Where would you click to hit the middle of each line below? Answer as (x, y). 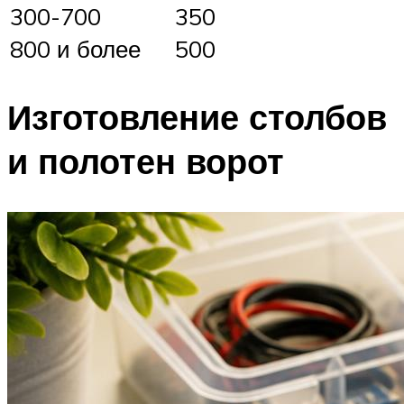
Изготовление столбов (197, 117)
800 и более (75, 49)
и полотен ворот (146, 161)
